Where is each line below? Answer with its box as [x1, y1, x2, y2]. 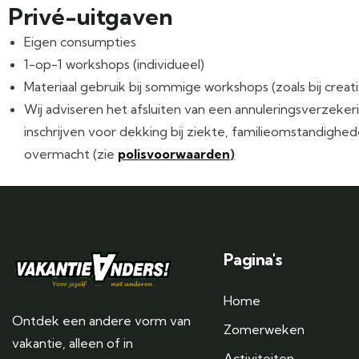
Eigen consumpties [24, 34, 136, 50]
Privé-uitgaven [8, 2, 173, 30]
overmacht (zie [24, 146, 118, 162]
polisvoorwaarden [118, 146, 230, 162]
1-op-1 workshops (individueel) [24, 56, 204, 72]
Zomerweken [224, 321, 305, 337]
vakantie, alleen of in [12, 334, 133, 351]
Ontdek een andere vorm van [12, 312, 191, 329]
